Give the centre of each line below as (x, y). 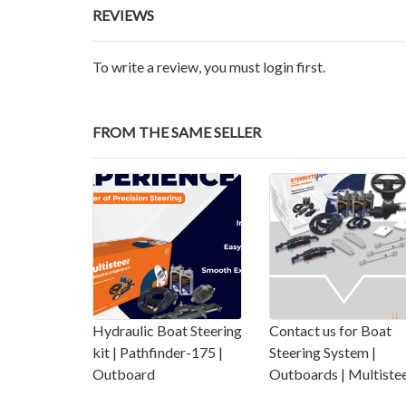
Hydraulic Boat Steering (167, 331)
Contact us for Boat (330, 331)
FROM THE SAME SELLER (177, 132)
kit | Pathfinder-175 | (158, 353)
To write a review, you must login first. (209, 67)
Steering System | (323, 353)
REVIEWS (123, 15)
